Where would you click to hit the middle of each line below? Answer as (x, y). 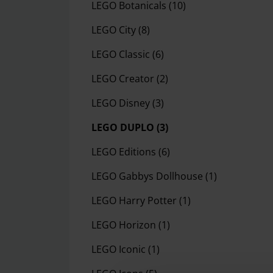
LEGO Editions (125, 151)
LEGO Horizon (125, 225)
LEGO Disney (122, 103)
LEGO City (115, 30)
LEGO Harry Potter (135, 200)
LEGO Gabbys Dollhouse (148, 176)
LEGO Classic (122, 54)
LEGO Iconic (120, 249)
